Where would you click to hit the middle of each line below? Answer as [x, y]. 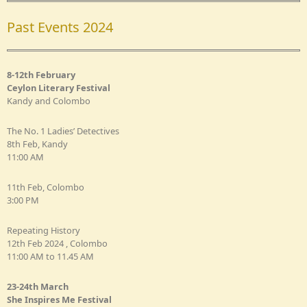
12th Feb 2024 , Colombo [57, 243]
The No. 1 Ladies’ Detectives [63, 131]
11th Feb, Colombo [46, 187]
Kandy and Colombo [49, 100]
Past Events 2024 [60, 27]
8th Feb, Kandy [37, 144]
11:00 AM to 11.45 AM [50, 256]
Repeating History [44, 230]
